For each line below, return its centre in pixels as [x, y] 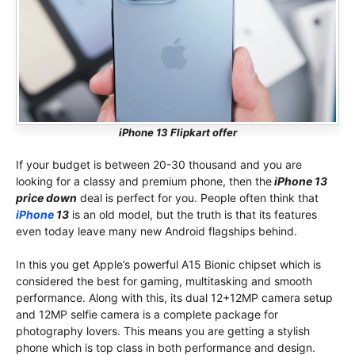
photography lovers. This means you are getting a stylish [163, 331]
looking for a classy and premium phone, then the [144, 181]
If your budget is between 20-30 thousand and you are [159, 165]
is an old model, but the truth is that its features [193, 215]
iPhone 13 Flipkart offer [177, 133]
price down [46, 198]
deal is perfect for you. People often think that [198, 198]
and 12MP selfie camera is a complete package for [147, 315]
